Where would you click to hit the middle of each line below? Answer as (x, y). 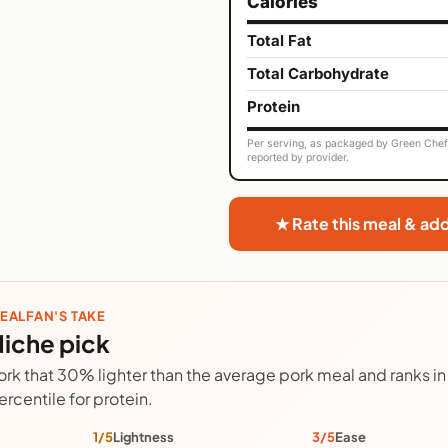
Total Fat (279, 40)
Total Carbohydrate (318, 73)
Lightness (143, 436)
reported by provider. (298, 157)
